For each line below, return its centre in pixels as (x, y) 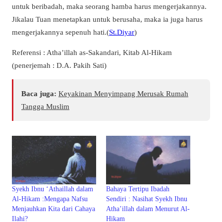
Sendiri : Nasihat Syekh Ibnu (147, 199)
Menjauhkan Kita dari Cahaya (54, 209)
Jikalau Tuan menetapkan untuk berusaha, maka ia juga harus (107, 19)
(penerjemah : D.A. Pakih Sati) (59, 65)
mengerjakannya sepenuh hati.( (60, 32)
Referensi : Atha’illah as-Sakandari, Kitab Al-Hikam (92, 52)
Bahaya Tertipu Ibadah (138, 189)
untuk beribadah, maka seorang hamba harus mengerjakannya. (109, 6)
